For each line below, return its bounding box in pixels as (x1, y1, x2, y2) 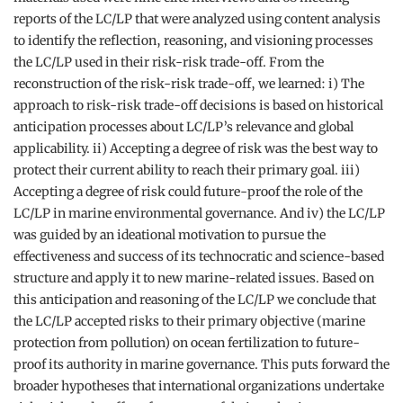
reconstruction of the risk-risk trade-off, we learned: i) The (13, 76, 364, 92)
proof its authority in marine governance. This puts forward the (13, 356, 390, 372)
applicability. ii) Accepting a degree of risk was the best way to (13, 140, 378, 157)
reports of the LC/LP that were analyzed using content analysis (13, 11, 381, 27)
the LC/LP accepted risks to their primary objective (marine (13, 313, 365, 329)
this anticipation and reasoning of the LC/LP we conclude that (13, 291, 376, 308)
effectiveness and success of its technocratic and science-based (13, 248, 384, 264)
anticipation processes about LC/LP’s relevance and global (13, 119, 354, 135)
